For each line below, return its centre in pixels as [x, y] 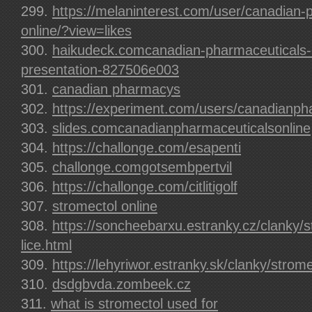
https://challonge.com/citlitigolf [145, 187]
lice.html [46, 245]
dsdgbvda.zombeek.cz [122, 284]
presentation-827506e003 [100, 70]
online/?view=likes [76, 31]
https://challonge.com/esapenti [147, 148]
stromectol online [105, 206]
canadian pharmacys [116, 89]
